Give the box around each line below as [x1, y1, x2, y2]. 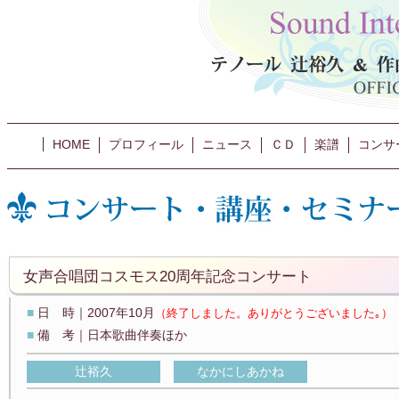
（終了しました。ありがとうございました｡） [155, 306, 393, 320]
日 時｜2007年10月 [37, 305, 155, 320]
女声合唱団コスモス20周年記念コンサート [23, 267, 312, 285]
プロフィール [109, 137, 183, 151]
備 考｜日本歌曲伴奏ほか [37, 328, 187, 342]
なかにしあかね [197, 364, 284, 379]
